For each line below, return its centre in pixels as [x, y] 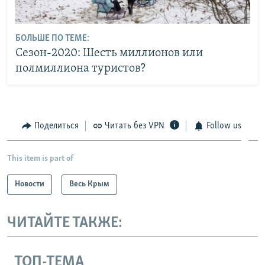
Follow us [224, 126]
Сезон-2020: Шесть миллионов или [109, 54]
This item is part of [40, 159]
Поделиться [56, 126]
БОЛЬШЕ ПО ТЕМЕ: [52, 39]
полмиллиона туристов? [80, 69]
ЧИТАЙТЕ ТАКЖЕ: [65, 224]
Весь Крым [89, 185]
